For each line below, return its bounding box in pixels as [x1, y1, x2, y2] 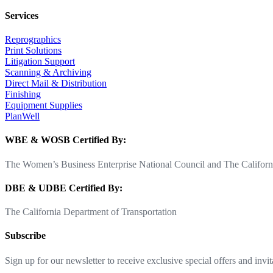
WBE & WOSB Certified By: [5, 135, 126, 146]
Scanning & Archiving [5, 66, 91, 77]
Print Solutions [5, 44, 62, 55]
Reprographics [5, 34, 61, 44]
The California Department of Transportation [5, 207, 177, 218]
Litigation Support [5, 55, 75, 66]
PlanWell [5, 110, 40, 121]
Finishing [5, 88, 41, 99]
